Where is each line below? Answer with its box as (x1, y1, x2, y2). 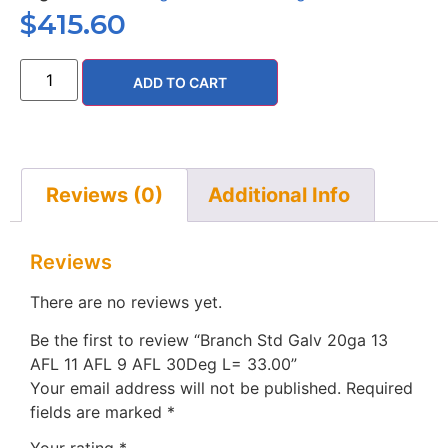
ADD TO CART (133, 73, 228, 91)
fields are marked (30, 401, 167, 422)
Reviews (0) (46, 182, 163, 207)
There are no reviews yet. (30, 291, 222, 312)
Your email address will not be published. (30, 377, 341, 398)
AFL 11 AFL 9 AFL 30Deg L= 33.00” (30, 353, 297, 374)
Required (346, 377, 413, 398)
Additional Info (208, 182, 350, 207)
